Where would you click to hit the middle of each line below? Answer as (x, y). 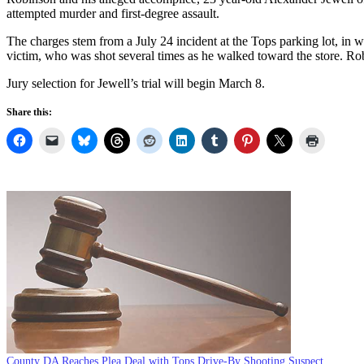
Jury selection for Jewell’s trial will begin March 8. (136, 83)
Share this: (29, 112)
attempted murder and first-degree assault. (113, 13)
